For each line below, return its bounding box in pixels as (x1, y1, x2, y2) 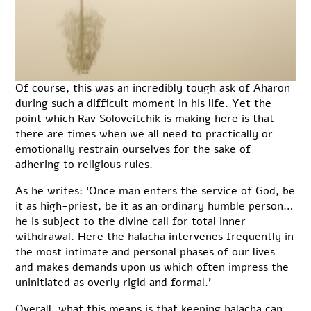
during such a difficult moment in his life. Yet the (15, 95, 272, 111)
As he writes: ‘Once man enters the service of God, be (15, 183, 296, 199)
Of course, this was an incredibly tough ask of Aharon (15, 80, 291, 96)
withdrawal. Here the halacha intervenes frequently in (15, 228, 294, 244)
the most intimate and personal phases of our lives (15, 244, 276, 260)
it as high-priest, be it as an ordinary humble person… (15, 198, 294, 214)
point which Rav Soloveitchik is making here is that (15, 110, 275, 126)
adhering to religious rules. (15, 156, 153, 172)
